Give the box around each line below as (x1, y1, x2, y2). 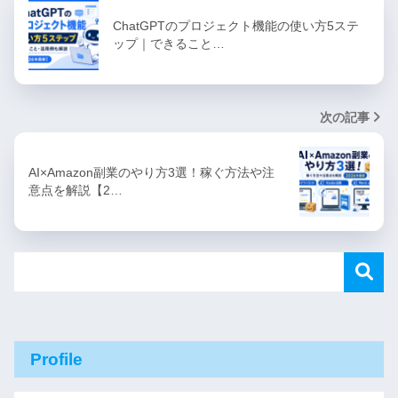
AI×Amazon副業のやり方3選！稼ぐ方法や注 (28, 165, 275, 180)
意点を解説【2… (28, 183, 123, 198)
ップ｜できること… (113, 36, 225, 52)
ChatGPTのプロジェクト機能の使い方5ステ (113, 19, 359, 34)
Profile (30, 350, 83, 370)
